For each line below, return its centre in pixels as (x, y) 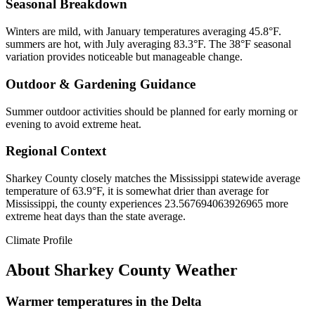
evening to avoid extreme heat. (73, 124)
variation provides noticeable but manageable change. (124, 57)
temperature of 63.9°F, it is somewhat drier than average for (137, 191)
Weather (204, 270)
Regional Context (56, 151)
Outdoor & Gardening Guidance (101, 84)
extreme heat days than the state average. (96, 217)
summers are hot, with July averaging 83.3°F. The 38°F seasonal (148, 44)
